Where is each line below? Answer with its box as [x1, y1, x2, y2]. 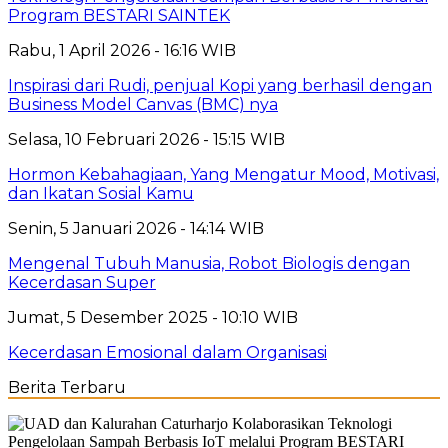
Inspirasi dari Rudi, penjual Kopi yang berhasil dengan [8, 75, 432, 95]
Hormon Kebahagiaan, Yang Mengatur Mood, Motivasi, [8, 164, 439, 184]
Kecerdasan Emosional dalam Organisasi [8, 342, 327, 362]
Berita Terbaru [8, 377, 126, 397]
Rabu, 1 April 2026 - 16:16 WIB [8, 40, 236, 60]
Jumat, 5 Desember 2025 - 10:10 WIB [8, 307, 298, 327]
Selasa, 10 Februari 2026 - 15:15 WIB [8, 129, 285, 149]
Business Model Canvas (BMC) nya [8, 94, 278, 114]
